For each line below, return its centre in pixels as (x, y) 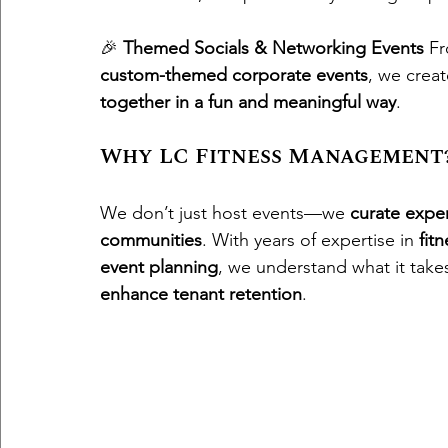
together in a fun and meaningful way (248, 102)
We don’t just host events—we (225, 213)
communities (151, 240)
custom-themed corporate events (234, 75)
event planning (159, 267)
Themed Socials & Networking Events (273, 48)
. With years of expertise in (310, 240)
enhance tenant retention (201, 294)
